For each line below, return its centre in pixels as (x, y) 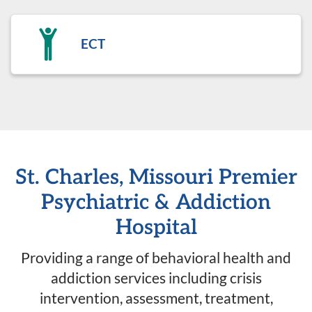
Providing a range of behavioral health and (156, 257)
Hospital (156, 228)
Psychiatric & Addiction (156, 203)
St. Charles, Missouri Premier (156, 178)
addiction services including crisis (156, 278)
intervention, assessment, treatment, (156, 298)
